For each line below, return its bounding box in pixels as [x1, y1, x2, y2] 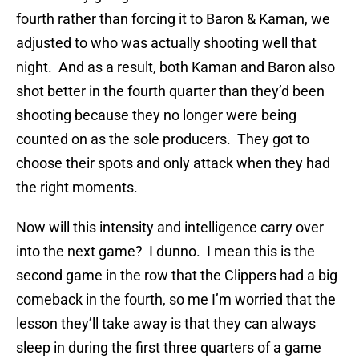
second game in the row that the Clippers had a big [16, 267, 337, 284]
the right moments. [16, 179, 138, 196]
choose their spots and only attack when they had [16, 155, 330, 172]
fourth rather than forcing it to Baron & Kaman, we [16, 10, 330, 28]
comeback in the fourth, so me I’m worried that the [16, 291, 336, 309]
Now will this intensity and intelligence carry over [16, 219, 324, 236]
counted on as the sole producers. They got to [16, 131, 309, 148]
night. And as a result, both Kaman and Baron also [16, 58, 335, 76]
